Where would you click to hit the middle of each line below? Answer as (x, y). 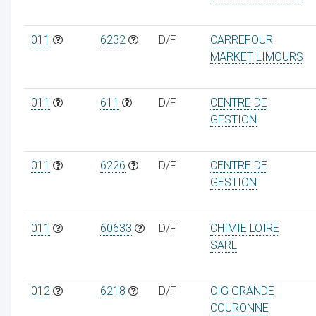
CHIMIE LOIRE (244, 228)
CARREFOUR (241, 39)
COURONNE (239, 308)
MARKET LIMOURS (256, 56)
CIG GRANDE (242, 291)
